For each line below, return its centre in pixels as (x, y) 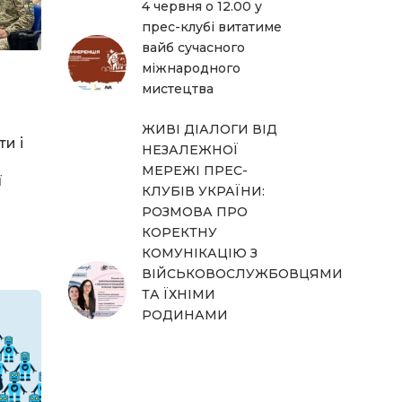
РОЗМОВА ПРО (195, 211)
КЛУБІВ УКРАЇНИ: (203, 191)
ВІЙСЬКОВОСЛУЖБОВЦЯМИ (242, 273)
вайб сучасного (193, 47)
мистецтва (178, 88)
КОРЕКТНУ (179, 232)
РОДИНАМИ (185, 315)
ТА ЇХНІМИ (179, 294)
